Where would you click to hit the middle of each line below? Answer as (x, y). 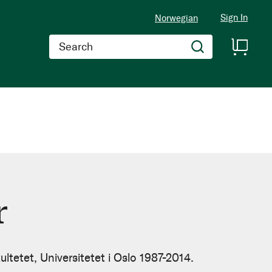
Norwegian (176, 18)
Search (63, 40)
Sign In (234, 18)
